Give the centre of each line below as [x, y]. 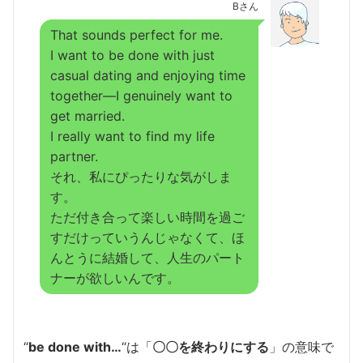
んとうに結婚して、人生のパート [147, 257]
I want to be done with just [132, 55]
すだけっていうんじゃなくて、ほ [147, 237]
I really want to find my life [132, 136]
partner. [74, 156]
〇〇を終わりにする [211, 346]
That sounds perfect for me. [137, 34]
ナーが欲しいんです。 [115, 278]
